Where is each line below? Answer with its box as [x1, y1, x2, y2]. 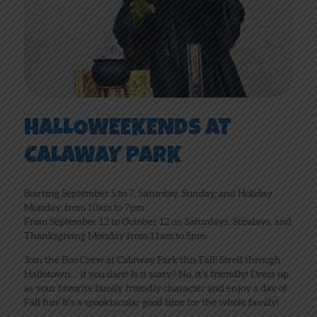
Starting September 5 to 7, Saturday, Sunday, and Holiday [23, 187, 272, 199]
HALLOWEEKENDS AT [23, 117, 231, 142]
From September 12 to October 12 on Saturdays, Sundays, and [23, 215, 292, 227]
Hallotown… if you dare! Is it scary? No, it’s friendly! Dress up [23, 267, 289, 279]
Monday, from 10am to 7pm [23, 201, 144, 213]
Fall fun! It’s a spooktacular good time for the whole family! [23, 296, 279, 308]
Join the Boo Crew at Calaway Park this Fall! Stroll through [23, 253, 281, 265]
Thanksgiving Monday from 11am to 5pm [23, 229, 205, 241]
